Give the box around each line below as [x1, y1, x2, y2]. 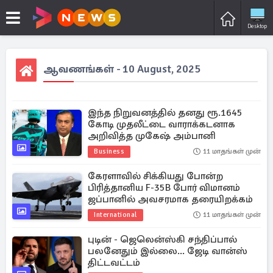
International [94, 210, 137, 219]
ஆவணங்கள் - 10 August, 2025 [43, 62, 201, 76]
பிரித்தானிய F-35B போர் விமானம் [88, 182, 240, 194]
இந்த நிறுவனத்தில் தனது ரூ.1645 [88, 107, 243, 119]
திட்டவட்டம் [88, 257, 140, 269]
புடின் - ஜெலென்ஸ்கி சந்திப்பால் [88, 233, 237, 246]
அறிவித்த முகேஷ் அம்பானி [88, 130, 216, 142]
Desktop [247, 22, 267, 30]
